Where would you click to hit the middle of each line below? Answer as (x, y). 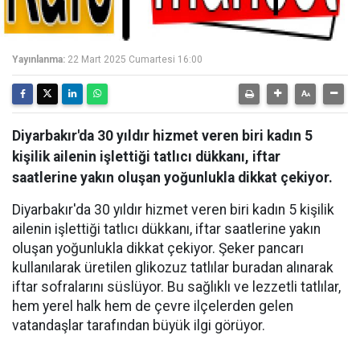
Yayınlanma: (39, 59)
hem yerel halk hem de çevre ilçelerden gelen (153, 306)
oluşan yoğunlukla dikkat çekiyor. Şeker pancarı (158, 248)
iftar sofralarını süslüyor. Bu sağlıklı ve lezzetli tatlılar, (176, 287)
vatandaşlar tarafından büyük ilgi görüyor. (139, 325)
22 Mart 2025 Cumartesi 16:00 (135, 59)
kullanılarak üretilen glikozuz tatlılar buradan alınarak (173, 268)
